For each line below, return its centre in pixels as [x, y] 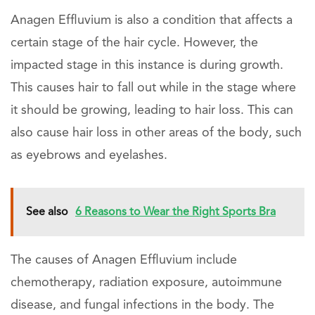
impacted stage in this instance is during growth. [147, 65]
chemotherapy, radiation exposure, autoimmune [146, 282]
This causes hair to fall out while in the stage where [153, 88]
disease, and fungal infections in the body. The [142, 305]
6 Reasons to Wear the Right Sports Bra [175, 212]
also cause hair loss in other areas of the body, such [156, 133]
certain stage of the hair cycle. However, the [134, 43]
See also [47, 212]
